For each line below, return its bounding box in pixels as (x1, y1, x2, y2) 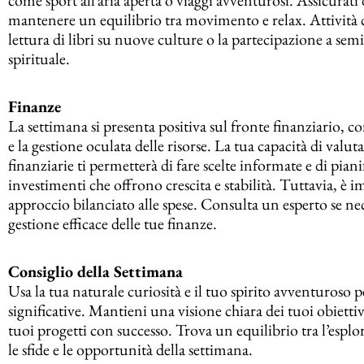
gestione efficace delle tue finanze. (8, 212, 217, 234)
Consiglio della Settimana (8, 260, 183, 282)
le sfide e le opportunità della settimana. (8, 338, 253, 360)
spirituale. (8, 47, 70, 69)
